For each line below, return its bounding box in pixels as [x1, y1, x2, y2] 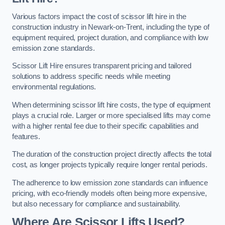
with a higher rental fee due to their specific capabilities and [12, 122, 198, 130]
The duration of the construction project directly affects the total [12, 150, 212, 159]
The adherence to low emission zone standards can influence [12, 178, 208, 187]
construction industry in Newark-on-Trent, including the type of [12, 23, 209, 31]
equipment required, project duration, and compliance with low [12, 33, 209, 42]
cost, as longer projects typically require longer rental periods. [12, 161, 207, 169]
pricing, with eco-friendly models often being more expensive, [12, 189, 207, 197]
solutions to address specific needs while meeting [12, 72, 170, 81]
